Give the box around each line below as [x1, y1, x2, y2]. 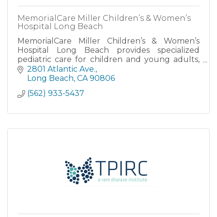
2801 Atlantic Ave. [27, 64, 95, 74]
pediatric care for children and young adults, [17, 55, 200, 64]
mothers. [17, 73, 52, 82]
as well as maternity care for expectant [17, 64, 200, 73]
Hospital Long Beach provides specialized [17, 46, 200, 55]
